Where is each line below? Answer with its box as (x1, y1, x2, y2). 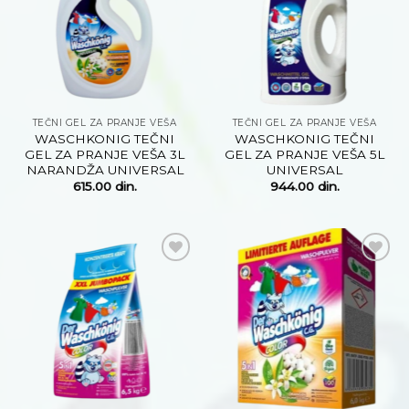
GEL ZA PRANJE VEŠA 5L (225, 146, 384, 162)
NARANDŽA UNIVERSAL (26, 162, 184, 177)
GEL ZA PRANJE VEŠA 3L (25, 146, 184, 162)
